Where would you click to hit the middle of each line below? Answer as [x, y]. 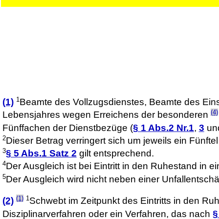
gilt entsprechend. [115, 153]
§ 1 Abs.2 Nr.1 [163, 128]
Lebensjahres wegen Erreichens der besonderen [106, 115]
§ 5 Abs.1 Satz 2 [41, 153]
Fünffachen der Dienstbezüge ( [67, 128]
